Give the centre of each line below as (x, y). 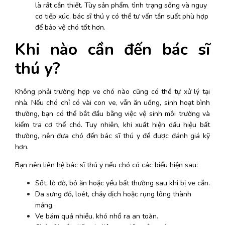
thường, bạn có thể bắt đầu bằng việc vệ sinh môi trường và (113, 114)
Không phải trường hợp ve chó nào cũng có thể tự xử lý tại (113, 92)
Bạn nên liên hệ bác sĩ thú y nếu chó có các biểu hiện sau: (106, 165)
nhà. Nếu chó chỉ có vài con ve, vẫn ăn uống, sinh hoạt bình (113, 103)
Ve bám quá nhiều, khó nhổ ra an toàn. (97, 216)
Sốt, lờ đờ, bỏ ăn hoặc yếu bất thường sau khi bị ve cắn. (123, 183)
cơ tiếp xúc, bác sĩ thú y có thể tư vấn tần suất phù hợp (122, 16)
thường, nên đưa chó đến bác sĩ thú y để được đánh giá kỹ (113, 136)
